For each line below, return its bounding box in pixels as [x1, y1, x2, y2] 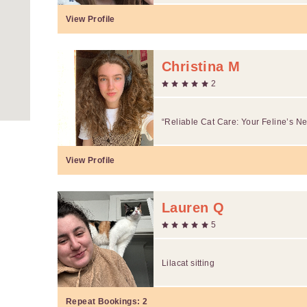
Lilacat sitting [162, 258, 214, 268]
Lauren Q [162, 199, 225, 215]
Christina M [162, 58, 241, 74]
